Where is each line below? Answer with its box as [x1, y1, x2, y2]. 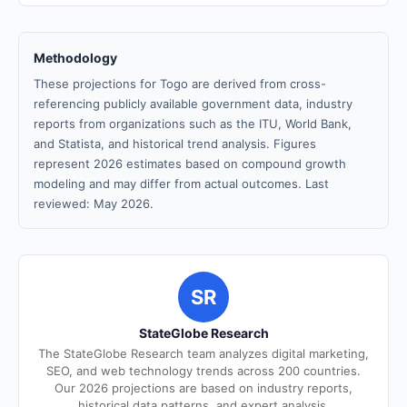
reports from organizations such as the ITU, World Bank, [34, 116, 352, 131]
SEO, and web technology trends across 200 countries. [46, 363, 361, 378]
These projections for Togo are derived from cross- [34, 76, 326, 91]
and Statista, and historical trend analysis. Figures [34, 136, 316, 151]
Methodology [34, 50, 117, 65]
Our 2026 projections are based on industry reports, [55, 381, 352, 395]
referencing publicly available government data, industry [34, 96, 352, 111]
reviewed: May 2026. [34, 196, 154, 211]
